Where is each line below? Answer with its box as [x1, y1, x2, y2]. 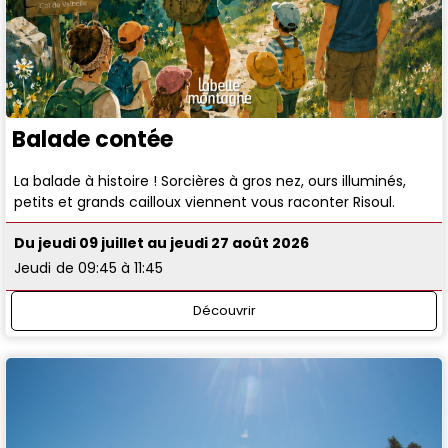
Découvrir [192, 300, 256, 320]
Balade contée [12, 123, 173, 155]
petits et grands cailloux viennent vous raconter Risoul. [14, 192, 396, 213]
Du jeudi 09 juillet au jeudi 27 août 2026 [14, 233, 310, 254]
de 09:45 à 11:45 [56, 258, 164, 279]
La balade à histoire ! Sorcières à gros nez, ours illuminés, [14, 171, 407, 192]
